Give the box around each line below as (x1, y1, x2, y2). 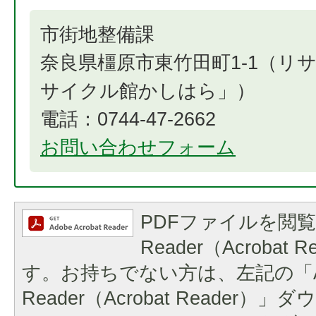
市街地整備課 (40, 23, 154, 45)
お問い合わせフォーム (40, 136, 236, 158)
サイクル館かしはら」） (40, 80, 255, 102)
